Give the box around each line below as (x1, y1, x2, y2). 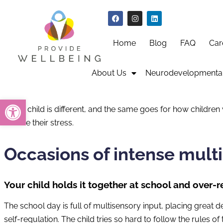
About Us (91, 68, 126, 78)
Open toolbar (4, 95, 57, 113)
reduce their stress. (4, 118, 74, 128)
